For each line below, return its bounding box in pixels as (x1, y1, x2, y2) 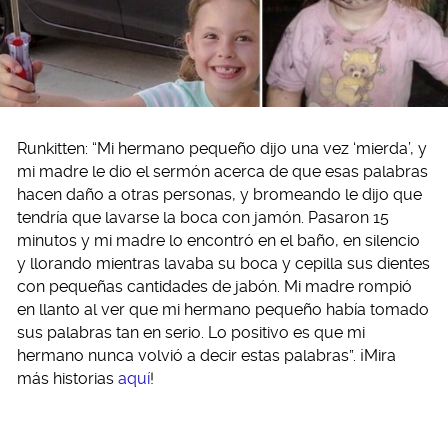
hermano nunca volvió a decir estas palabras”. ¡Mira (17, 346, 396, 366)
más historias (17, 369, 118, 389)
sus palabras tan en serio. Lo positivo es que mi (17, 323, 365, 343)
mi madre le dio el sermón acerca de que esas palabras (17, 162, 428, 182)
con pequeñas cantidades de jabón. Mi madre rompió (17, 277, 412, 297)
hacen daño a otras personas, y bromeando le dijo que (17, 185, 422, 205)
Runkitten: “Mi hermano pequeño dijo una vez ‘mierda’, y (17, 139, 427, 159)
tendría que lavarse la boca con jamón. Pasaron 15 (17, 208, 389, 228)
